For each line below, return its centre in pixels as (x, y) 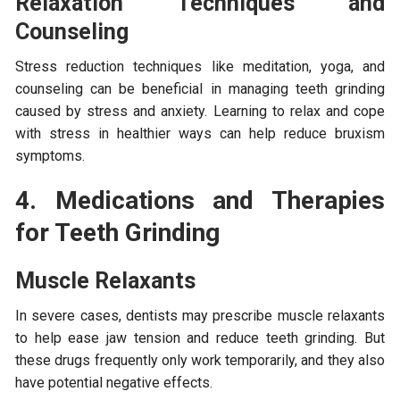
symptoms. (50, 155)
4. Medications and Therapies (200, 200)
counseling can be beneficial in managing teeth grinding (200, 88)
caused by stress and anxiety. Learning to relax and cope (200, 111)
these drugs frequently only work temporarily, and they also (200, 360)
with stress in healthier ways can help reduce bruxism (200, 133)
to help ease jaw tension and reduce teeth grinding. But (200, 337)
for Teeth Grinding (118, 232)
